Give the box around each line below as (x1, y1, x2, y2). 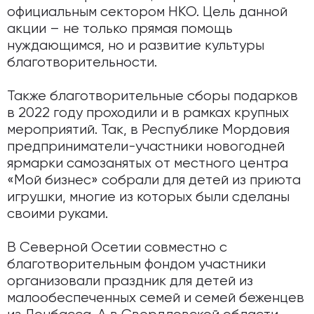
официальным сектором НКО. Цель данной (7, 5, 287, 20)
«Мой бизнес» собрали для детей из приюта (7, 173, 301, 188)
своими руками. (7, 207, 108, 221)
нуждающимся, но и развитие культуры (7, 39, 264, 53)
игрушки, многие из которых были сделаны (7, 190, 289, 205)
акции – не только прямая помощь (7, 22, 233, 36)
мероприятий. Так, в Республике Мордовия (7, 123, 289, 137)
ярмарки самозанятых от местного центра (7, 156, 288, 171)
